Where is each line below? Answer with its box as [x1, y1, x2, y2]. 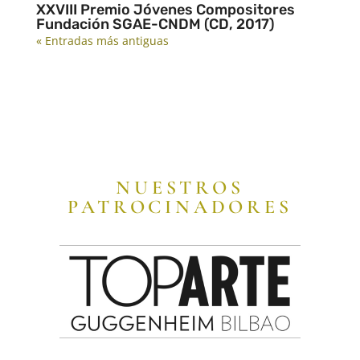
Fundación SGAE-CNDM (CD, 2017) [35, 14, 275, 33]
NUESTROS [116, 175, 244, 199]
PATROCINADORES [67, 194, 292, 219]
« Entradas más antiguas [35, 32, 169, 48]
